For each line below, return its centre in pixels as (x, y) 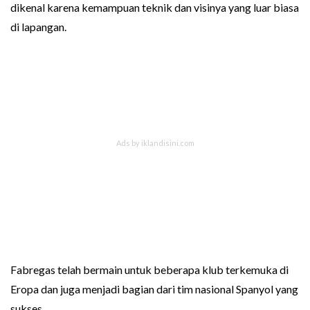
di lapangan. (38, 26)
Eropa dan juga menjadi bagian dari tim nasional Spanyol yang (154, 289)
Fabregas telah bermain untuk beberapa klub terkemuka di (149, 269)
